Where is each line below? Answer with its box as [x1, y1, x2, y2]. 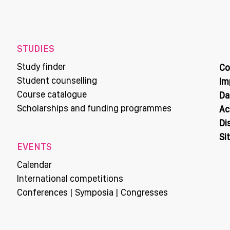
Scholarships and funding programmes [17, 102, 171, 113]
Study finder [17, 61, 66, 72]
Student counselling [17, 74, 97, 86]
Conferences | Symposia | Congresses [17, 186, 168, 198]
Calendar [17, 159, 52, 170]
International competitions [17, 172, 123, 184]
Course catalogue [17, 88, 87, 100]
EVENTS [17, 141, 52, 152]
